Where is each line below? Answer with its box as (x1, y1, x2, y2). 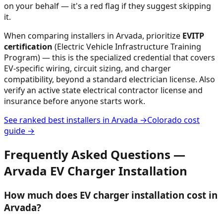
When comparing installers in (4, 30, 116, 42)
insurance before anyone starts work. (4, 96, 145, 107)
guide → (4, 125, 35, 137)
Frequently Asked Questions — (4, 146, 185, 163)
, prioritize (142, 30, 180, 42)
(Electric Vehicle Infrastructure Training (53, 41, 201, 53)
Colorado (147, 114, 182, 126)
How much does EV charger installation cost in (4, 189, 218, 202)
